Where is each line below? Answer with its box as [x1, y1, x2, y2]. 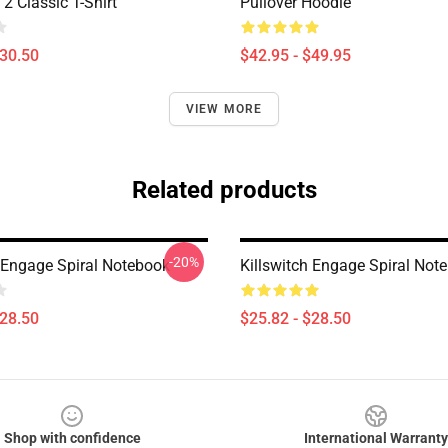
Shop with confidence [3, 430, 141, 446]
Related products [131, 176, 317, 204]
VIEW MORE [185, 102, 263, 116]
